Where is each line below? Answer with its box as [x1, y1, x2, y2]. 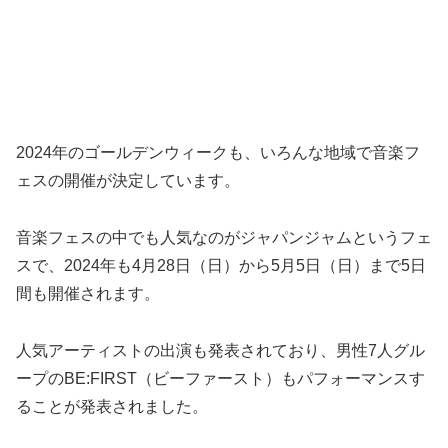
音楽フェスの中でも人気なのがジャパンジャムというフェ [16, 228, 432, 246]
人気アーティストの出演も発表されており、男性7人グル [16, 341, 425, 359]
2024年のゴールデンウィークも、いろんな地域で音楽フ [16, 144, 420, 162]
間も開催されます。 [16, 284, 160, 302]
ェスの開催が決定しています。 [16, 172, 240, 190]
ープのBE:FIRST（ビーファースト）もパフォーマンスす [16, 369, 425, 387]
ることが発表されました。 [16, 397, 208, 415]
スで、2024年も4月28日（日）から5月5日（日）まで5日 [16, 256, 426, 274]
